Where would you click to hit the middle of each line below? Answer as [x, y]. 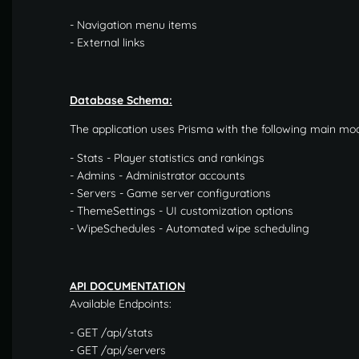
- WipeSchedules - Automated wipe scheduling [190, 228]
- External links [107, 42]
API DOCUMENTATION [127, 286]
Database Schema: [121, 100]
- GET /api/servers [118, 350]
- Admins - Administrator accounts [157, 175]
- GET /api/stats [111, 332]
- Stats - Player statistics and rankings [167, 157]
